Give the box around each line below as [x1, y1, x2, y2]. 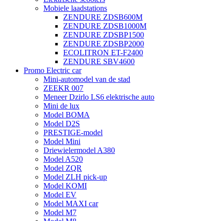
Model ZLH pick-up [43, 173, 107, 181]
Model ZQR [43, 164, 82, 172]
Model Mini [43, 137, 80, 146]
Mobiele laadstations [43, 4, 107, 12]
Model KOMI [43, 182, 87, 190]
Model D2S [43, 119, 80, 128]
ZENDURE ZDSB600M [63, 13, 143, 21]
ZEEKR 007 [43, 84, 83, 92]
